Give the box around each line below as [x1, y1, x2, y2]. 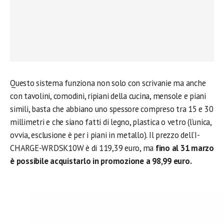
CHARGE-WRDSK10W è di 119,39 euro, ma [10, 142, 155, 153]
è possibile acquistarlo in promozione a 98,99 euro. [10, 155, 192, 166]
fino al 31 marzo [155, 142, 214, 153]
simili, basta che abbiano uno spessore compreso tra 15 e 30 [10, 103, 213, 114]
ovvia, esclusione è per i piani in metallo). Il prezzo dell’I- [10, 129, 200, 140]
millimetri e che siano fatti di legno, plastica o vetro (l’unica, [10, 116, 211, 127]
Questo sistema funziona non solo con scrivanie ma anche [10, 77, 206, 88]
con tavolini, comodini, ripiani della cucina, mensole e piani [10, 90, 206, 101]
